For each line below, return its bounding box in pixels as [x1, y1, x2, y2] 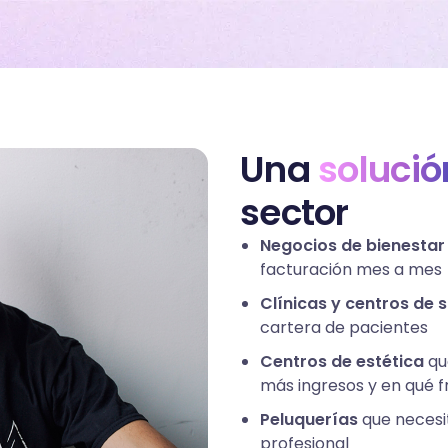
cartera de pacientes [260, 316, 428, 340]
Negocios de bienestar [260, 234, 445, 258]
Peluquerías [260, 408, 358, 432]
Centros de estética [260, 350, 424, 374]
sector [240, 187, 349, 239]
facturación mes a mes [260, 258, 442, 282]
